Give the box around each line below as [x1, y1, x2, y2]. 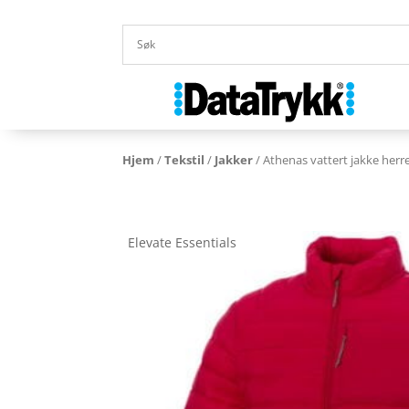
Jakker [215, 151, 254, 168]
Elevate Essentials [128, 234, 237, 252]
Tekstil [164, 151, 205, 168]
